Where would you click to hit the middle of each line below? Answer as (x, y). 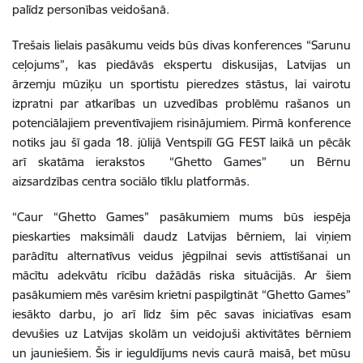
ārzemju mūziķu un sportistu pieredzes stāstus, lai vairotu (181, 83)
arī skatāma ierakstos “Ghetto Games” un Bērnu (181, 161)
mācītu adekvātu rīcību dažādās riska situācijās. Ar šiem (181, 275)
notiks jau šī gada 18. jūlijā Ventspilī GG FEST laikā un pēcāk (181, 142)
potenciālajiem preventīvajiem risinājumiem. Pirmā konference (181, 122)
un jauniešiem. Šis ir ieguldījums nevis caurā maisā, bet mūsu (181, 352)
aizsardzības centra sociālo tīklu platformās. (131, 181)
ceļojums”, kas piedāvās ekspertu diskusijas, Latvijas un (181, 64)
